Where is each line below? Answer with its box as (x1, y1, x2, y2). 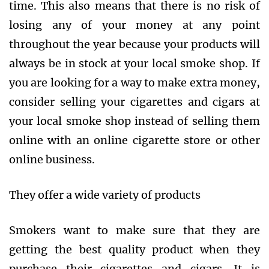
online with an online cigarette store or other (9, 133, 260, 148)
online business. (9, 153, 95, 167)
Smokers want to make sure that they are (9, 223, 260, 238)
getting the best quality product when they (9, 243, 260, 257)
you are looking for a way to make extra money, (9, 76, 260, 90)
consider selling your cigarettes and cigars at (9, 95, 260, 109)
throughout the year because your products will (9, 37, 260, 52)
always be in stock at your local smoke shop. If (9, 56, 260, 71)
